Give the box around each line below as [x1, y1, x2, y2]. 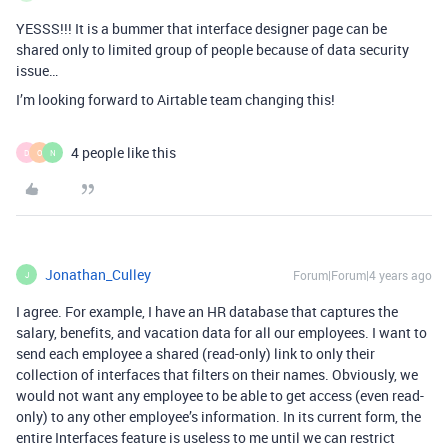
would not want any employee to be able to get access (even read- [16, 386, 424, 405]
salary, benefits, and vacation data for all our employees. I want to [16, 323, 427, 342]
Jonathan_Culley [45, 265, 151, 284]
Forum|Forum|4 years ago [293, 267, 432, 283]
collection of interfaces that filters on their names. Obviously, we [16, 365, 418, 384]
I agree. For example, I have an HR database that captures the [16, 302, 398, 321]
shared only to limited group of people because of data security [16, 40, 409, 59]
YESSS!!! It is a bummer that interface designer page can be [16, 19, 387, 38]
